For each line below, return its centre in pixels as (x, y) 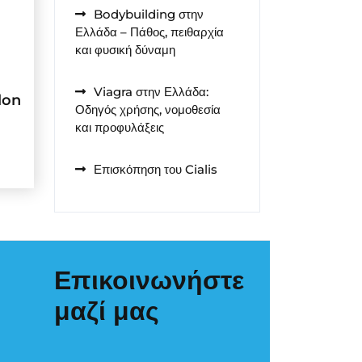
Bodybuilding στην (149, 14)
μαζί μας (107, 310)
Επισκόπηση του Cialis (156, 169)
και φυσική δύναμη (125, 50)
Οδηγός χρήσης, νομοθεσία (148, 109)
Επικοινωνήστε (149, 280)
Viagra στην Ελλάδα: (151, 92)
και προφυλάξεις (120, 127)
